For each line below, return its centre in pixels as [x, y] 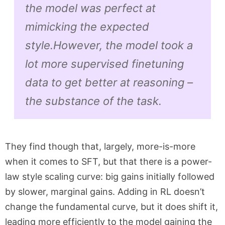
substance [72, 101]
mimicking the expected [87, 26]
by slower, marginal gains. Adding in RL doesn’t [105, 191]
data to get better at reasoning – [109, 82]
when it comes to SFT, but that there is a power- [108, 161]
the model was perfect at [90, 8]
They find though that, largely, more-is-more [100, 146]
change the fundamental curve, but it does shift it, [111, 206]
